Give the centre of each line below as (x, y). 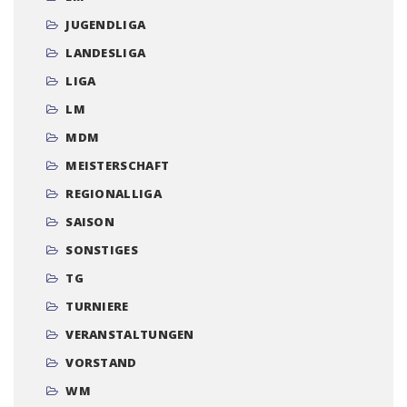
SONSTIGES (102, 250)
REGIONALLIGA (114, 194)
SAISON (90, 222)
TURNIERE (97, 307)
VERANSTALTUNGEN (130, 335)
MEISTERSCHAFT (118, 166)
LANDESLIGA (106, 53)
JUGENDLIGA (106, 25)
